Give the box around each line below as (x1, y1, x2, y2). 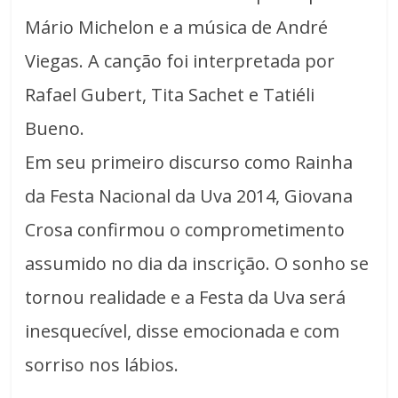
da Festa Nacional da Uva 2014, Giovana (25, 184, 354, 209)
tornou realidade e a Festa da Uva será (25, 285, 346, 310)
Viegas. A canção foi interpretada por (25, 49, 336, 74)
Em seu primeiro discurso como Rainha (25, 150, 354, 175)
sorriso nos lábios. (25, 353, 179, 378)
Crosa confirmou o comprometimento (25, 218, 346, 243)
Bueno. (25, 116, 85, 141)
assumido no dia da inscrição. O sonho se (25, 251, 370, 276)
